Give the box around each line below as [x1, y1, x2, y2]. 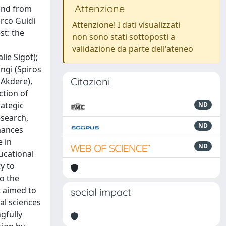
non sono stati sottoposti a [72, 31, 175, 42]
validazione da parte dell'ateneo [72, 43, 193, 54]
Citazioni [71, 75, 110, 88]
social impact [71, 186, 131, 198]
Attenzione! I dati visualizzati [72, 19, 180, 30]
